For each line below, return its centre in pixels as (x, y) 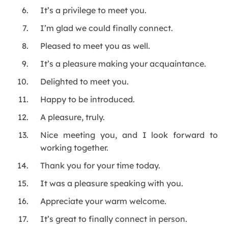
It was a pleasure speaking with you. (112, 183)
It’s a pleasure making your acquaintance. (123, 64)
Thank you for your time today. (101, 166)
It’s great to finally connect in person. (114, 219)
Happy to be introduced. (88, 99)
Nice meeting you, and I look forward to (129, 135)
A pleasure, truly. (73, 117)
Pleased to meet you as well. (95, 46)
